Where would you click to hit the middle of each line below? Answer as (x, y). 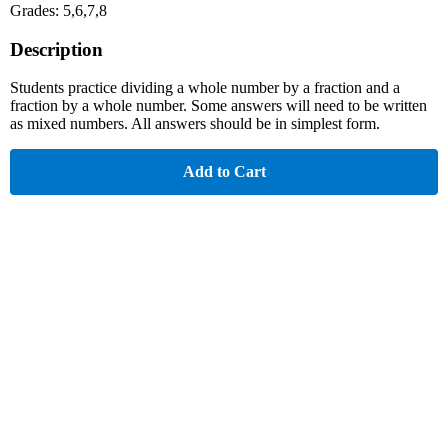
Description (56, 49)
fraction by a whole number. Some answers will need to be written (218, 106)
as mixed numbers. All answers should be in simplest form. (195, 124)
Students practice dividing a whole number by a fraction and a (205, 88)
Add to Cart (224, 172)
